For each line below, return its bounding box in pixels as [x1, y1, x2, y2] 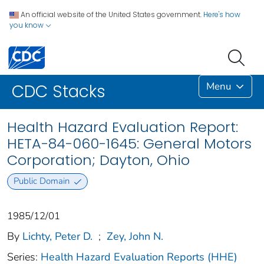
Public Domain [13, 175, 70, 187]
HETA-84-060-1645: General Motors [7, 134, 252, 154]
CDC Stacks [12, 80, 105, 104]
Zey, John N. [107, 229, 163, 243]
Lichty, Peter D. [22, 229, 93, 243]
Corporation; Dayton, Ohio [7, 150, 190, 170]
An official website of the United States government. [21, 9, 202, 19]
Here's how [203, 9, 240, 19]
